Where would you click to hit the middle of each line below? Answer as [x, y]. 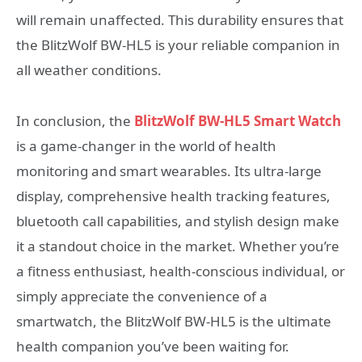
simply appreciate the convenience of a [142, 296]
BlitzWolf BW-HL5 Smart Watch [238, 120]
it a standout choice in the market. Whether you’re [178, 246]
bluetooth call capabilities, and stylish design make [178, 221]
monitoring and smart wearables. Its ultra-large [169, 170]
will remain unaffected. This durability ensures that [180, 20]
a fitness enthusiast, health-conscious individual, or [181, 271]
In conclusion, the [75, 120]
